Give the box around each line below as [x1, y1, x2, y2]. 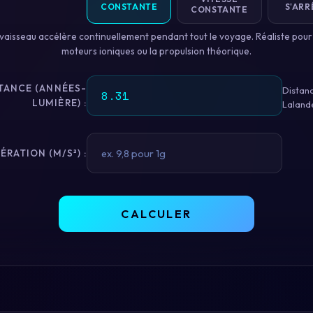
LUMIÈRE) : [32, 96, 87, 109]
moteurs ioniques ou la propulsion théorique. [61, 45, 252, 57]
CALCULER [121, 207, 192, 221]
